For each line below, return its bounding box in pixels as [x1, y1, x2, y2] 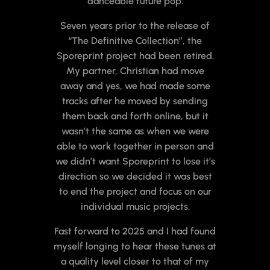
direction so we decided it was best [58, 171, 212, 183]
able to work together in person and [56, 140, 214, 152]
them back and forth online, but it [61, 110, 209, 122]
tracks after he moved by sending [62, 95, 208, 107]
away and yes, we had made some [60, 80, 210, 92]
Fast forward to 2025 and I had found [54, 225, 216, 237]
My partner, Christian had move [66, 65, 204, 77]
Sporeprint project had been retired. [56, 50, 214, 62]
